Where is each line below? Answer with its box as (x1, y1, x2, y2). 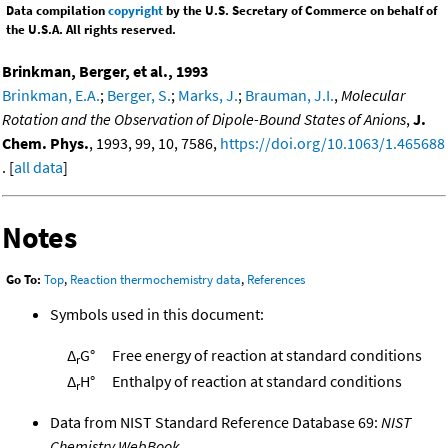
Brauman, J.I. (245, 84, 334, 105)
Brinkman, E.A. (2, 84, 100, 105)
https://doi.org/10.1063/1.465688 (220, 132, 445, 153)
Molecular (341, 84, 405, 105)
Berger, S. (107, 84, 171, 105)
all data (14, 156, 63, 177)
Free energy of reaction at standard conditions (112, 345, 422, 366)
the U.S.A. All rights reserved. (6, 20, 176, 38)
